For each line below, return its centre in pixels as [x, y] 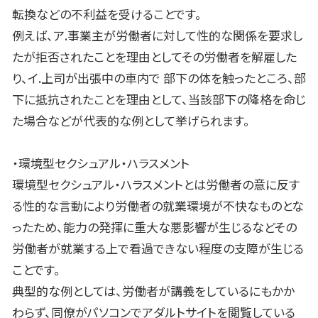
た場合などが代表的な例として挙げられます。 [131, 121]
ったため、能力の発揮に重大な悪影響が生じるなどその [154, 227]
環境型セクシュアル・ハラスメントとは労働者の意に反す [156, 185]
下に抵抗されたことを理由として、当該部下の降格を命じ [159, 99]
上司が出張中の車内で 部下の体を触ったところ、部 [174, 78]
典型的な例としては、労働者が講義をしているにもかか [153, 291]
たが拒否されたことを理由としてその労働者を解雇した [154, 57]
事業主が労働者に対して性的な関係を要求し [185, 35]
